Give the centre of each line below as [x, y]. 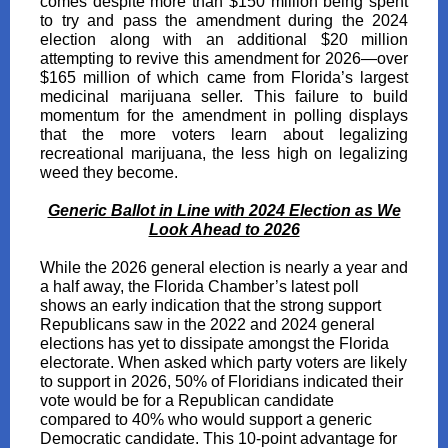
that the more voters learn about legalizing [224, 134]
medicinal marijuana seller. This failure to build [224, 96]
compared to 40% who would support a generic [206, 419]
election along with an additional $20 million [224, 39]
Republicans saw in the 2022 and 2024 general [207, 324]
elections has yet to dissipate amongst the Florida [214, 343]
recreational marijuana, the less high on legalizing [224, 153]
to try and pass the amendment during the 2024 [224, 20]
